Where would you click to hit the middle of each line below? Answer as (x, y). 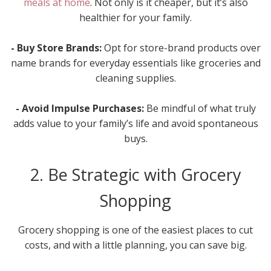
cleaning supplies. (135, 78)
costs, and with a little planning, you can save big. (135, 245)
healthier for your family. (135, 17)
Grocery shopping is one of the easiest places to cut (135, 230)
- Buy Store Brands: (57, 47)
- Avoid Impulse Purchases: (81, 108)
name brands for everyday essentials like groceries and (135, 63)
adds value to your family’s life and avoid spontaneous (135, 123)
